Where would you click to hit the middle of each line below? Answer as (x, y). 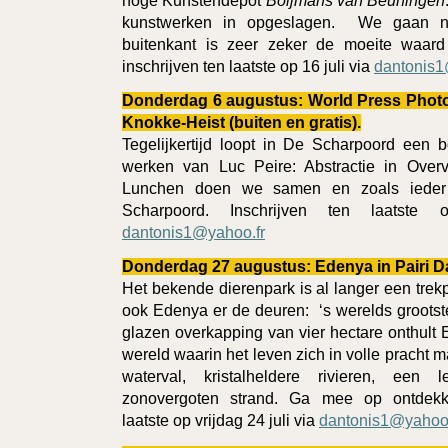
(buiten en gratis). (295, 122)
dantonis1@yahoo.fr (193, 232)
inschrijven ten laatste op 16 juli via (248, 66)
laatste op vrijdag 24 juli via (220, 420)
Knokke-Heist (173, 122)
